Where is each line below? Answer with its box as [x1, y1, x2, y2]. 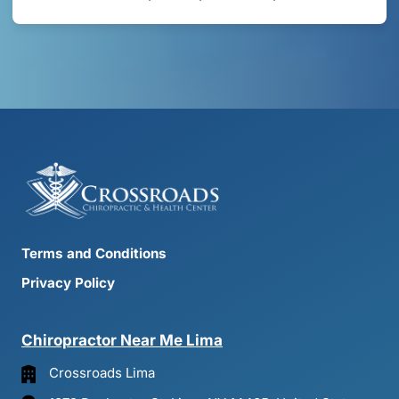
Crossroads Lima [48, 363, 155, 381]
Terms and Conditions [21, 244, 167, 262]
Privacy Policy [21, 273, 115, 291]
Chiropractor [21, 330, 120, 349]
